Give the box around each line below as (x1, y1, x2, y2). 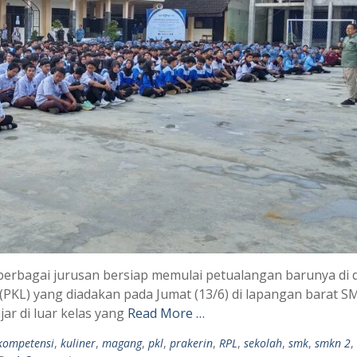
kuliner (61, 335, 96, 351)
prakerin (170, 335, 213, 351)
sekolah (244, 335, 282, 351)
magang (102, 335, 142, 351)
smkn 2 (315, 335, 351, 351)
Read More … (127, 304, 205, 322)
